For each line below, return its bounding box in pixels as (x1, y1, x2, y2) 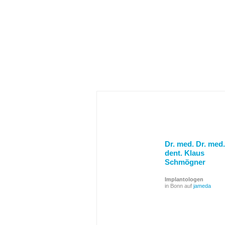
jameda (193, 183, 211, 189)
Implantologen (165, 176, 203, 182)
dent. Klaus (165, 149, 204, 157)
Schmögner (165, 158, 205, 166)
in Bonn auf (165, 183, 193, 189)
